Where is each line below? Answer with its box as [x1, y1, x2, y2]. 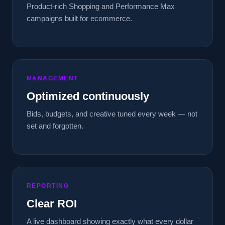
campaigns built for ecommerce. [27, 14, 132, 23]
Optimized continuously [27, 90, 149, 102]
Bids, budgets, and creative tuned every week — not [27, 109, 197, 118]
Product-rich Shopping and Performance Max [27, 2, 175, 11]
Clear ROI [27, 197, 77, 210]
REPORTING [27, 182, 69, 189]
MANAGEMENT [27, 75, 78, 82]
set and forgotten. [27, 122, 83, 130]
